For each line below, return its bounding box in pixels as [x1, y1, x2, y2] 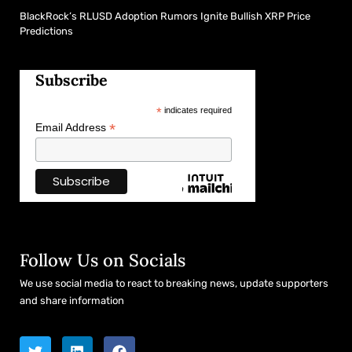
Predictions [20, 25, 73, 38]
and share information [20, 295, 124, 307]
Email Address [35, 121, 109, 134]
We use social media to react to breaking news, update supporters [20, 277, 328, 290]
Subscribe [35, 70, 108, 90]
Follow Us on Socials [20, 249, 185, 272]
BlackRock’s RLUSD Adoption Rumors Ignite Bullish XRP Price [20, 10, 310, 23]
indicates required [161, 105, 232, 115]
